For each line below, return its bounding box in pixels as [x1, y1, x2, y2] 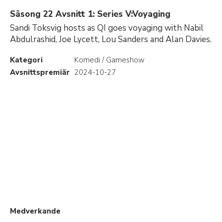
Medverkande [10, 206, 60, 216]
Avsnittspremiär [10, 67, 70, 77]
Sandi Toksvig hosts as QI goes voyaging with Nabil [10, 22, 204, 34]
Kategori [10, 55, 43, 65]
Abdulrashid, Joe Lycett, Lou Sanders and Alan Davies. [10, 34, 212, 45]
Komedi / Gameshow [74, 55, 145, 65]
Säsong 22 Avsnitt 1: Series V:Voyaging [10, 8, 170, 20]
